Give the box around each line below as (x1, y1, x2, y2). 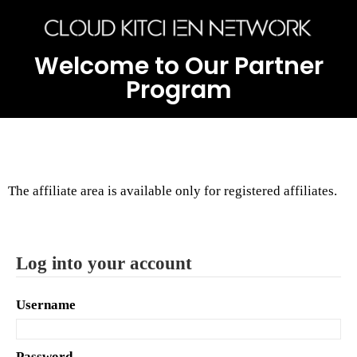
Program (125, 73, 232, 108)
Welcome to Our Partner (33, 49, 324, 84)
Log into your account (16, 253, 192, 273)
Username (16, 296, 76, 312)
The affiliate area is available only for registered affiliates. (8, 183, 337, 199)
